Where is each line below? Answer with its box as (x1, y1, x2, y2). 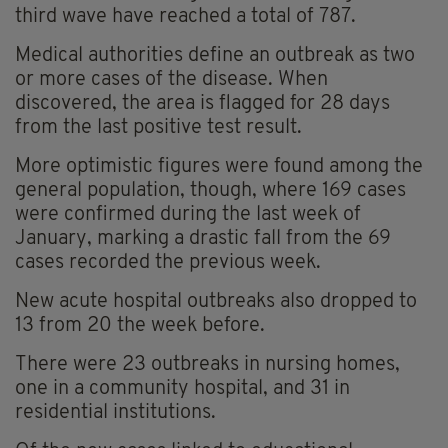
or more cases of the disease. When (15, 70, 328, 91)
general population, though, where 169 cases (15, 181, 406, 202)
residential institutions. (15, 403, 216, 424)
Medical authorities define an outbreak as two (15, 46, 415, 67)
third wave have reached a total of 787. (15, 7, 356, 28)
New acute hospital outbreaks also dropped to (15, 292, 417, 313)
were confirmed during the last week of (15, 205, 361, 226)
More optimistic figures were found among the (15, 157, 423, 178)
